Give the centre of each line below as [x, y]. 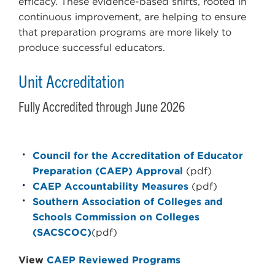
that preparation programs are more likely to [125, 33]
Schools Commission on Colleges [116, 217]
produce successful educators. [92, 48]
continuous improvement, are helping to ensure [132, 17]
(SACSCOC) [62, 233]
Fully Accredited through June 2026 [102, 106]
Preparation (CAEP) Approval [109, 171]
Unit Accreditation [72, 81]
